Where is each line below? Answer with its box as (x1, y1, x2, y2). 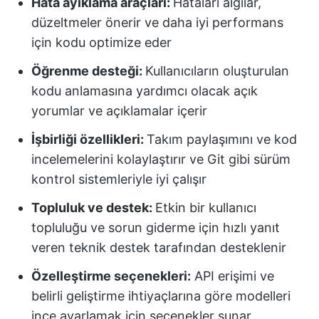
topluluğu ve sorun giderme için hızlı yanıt (31, 220, 280, 235)
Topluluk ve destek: (31, 200, 155, 215)
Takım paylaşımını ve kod (147, 132, 297, 147)
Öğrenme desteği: (31, 63, 145, 78)
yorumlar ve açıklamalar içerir (31, 103, 207, 118)
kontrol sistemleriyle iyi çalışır (31, 172, 206, 187)
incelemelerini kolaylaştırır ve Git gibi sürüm (31, 152, 291, 167)
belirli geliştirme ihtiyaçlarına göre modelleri (31, 288, 291, 303)
